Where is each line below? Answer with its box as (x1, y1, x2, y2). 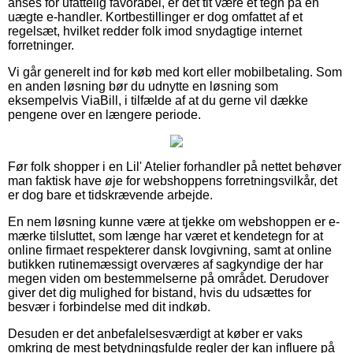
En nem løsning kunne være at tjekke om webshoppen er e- (8, 214, 340, 229)
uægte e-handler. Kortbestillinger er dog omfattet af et (8, 9, 303, 24)
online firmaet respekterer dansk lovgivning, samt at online (8, 243, 332, 257)
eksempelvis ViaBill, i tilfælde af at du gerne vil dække (8, 93, 308, 107)
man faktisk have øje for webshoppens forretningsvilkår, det (8, 173, 337, 188)
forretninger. (8, 38, 74, 52)
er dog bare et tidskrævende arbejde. (8, 188, 213, 202)
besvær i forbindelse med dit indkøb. (8, 299, 210, 314)
